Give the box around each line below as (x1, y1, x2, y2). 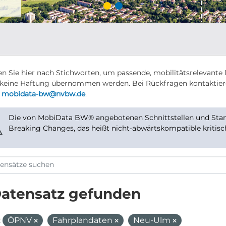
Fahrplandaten (52, 215, 115, 225)
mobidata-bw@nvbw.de (1, 89, 85, 98)
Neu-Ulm (133, 215, 173, 225)
